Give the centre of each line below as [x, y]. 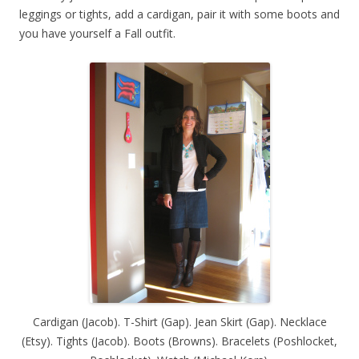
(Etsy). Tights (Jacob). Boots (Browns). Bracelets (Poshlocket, [179, 341]
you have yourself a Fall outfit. [97, 33]
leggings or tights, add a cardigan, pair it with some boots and [179, 14]
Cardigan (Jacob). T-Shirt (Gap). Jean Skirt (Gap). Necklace [179, 321]
